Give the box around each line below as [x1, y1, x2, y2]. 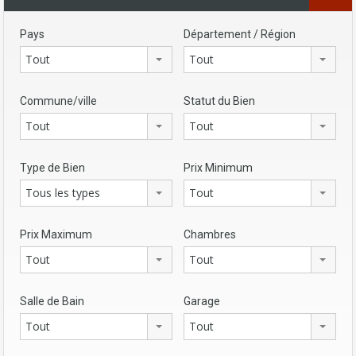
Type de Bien [20, 161, 85, 174]
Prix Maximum [20, 227, 92, 241]
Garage [184, 294, 220, 308]
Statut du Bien [184, 94, 255, 107]
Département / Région [184, 27, 296, 41]
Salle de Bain [20, 294, 84, 308]
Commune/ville [20, 94, 97, 107]
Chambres [184, 227, 236, 241]
